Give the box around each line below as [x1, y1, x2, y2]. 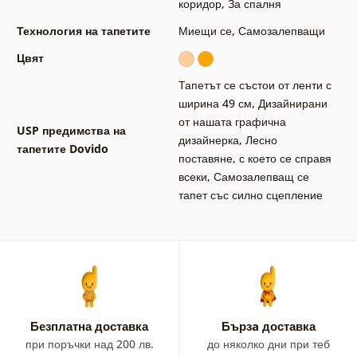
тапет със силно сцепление [178, 186, 323, 202]
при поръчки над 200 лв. [25, 335, 154, 351]
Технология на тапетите [16, 22, 151, 38]
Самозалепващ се [213, 168, 309, 184]
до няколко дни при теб [206, 335, 330, 351]
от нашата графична [178, 113, 286, 129]
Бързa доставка [221, 317, 316, 334]
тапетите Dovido [16, 140, 108, 156]
